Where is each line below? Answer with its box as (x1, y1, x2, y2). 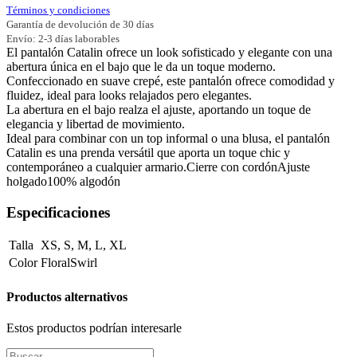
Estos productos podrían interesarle (6, 320, 182, 335)
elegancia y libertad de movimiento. (6, 117, 185, 131)
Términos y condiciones (6, 4, 110, 16)
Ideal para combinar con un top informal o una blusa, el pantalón (6, 131, 330, 145)
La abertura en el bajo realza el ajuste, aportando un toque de (6, 103, 311, 116)
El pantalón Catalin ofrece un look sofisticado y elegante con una (6, 45, 332, 59)
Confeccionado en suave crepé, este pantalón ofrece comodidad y (6, 74, 335, 88)
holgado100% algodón (6, 175, 120, 188)
